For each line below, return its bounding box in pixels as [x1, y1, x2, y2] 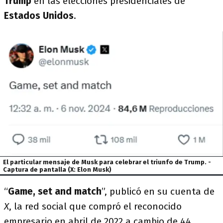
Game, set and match [8, 185, 102, 197]
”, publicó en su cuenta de [102, 185, 215, 197]
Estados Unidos [4, 10, 74, 21]
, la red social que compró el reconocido [9, 200, 182, 212]
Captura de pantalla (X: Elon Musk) [3, 166, 112, 173]
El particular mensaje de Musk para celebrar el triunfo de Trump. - [3, 158, 212, 166]
